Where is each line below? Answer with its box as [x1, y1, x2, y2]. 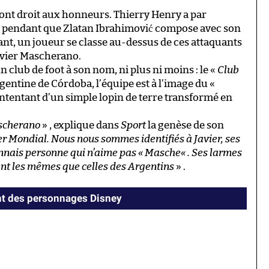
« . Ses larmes [181, 148, 242, 159]
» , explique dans [40, 120, 121, 131]
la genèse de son [146, 120, 224, 131]
